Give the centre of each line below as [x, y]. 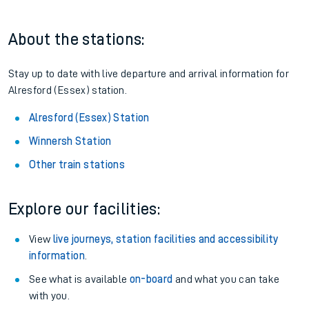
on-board [151, 279]
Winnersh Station [70, 141]
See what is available [79, 279]
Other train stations [77, 165]
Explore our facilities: [84, 209]
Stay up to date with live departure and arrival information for [149, 74]
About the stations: [77, 39]
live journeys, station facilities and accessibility [166, 239]
